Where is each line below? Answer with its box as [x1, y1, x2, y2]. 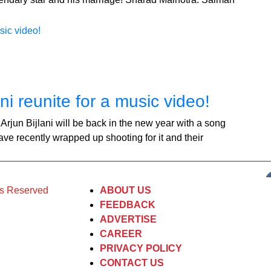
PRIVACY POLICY [100, 243, 182, 253]
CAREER [100, 228, 142, 239]
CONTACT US [100, 257, 164, 268]
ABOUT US [100, 184, 151, 195]
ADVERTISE [100, 214, 157, 224]
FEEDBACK [100, 199, 155, 210]
